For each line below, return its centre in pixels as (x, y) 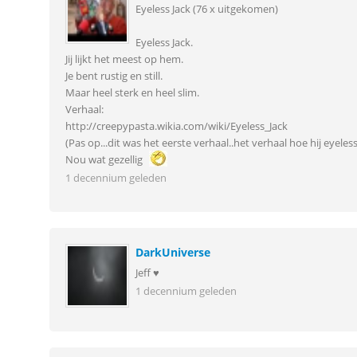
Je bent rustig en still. (114, 76)
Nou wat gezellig (105, 159)
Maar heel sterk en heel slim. (132, 92)
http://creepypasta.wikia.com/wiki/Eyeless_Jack (176, 126)
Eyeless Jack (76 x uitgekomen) (206, 9)
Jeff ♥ (147, 273)
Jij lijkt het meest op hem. (124, 59)
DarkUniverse (173, 252)
